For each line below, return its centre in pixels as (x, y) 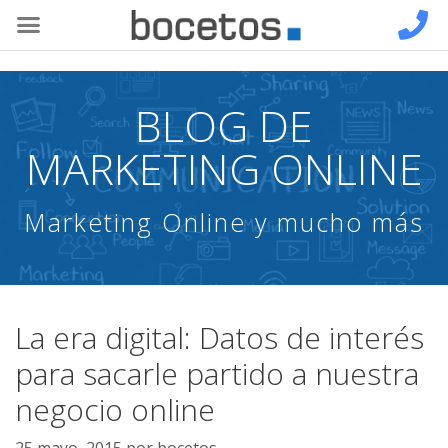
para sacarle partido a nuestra (217, 373)
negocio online (115, 409)
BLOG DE (224, 125)
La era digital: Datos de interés (219, 337)
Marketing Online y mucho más (224, 222)
